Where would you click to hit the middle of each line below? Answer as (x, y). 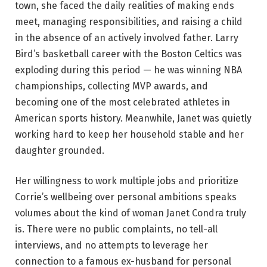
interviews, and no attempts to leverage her (111, 246)
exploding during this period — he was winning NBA (128, 70)
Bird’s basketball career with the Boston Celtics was (128, 54)
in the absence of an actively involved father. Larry (127, 38)
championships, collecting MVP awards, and (111, 86)
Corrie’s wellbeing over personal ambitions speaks (126, 197)
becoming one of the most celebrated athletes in (122, 102)
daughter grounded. (60, 150)
